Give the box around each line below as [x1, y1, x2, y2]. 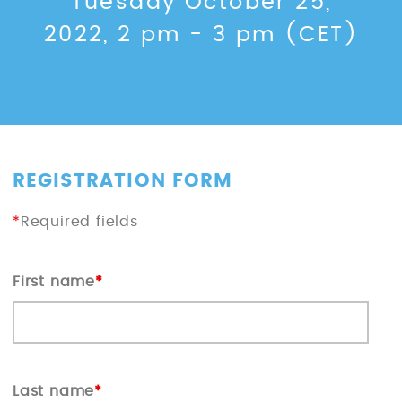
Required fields [20, 214, 138, 229]
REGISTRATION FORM [13, 171, 232, 191]
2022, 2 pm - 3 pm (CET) [43, 24, 359, 47]
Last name [13, 384, 95, 399]
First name [13, 274, 96, 289]
